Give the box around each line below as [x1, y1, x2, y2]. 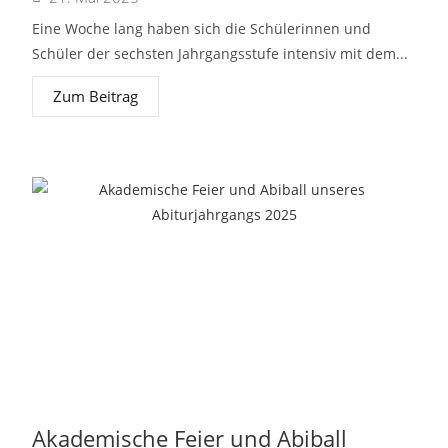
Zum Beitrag [53, 86, 139, 106]
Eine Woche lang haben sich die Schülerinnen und [32, 19, 372, 38]
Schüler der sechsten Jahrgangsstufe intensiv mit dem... [32, 44, 409, 63]
